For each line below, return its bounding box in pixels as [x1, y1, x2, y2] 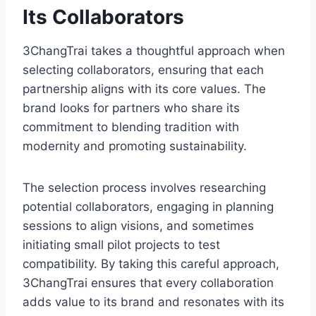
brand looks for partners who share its [23, 101, 240, 116]
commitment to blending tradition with [23, 120, 239, 135]
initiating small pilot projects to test [23, 238, 220, 253]
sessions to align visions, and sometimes [23, 219, 254, 233]
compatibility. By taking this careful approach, [23, 257, 279, 272]
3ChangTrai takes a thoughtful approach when [23, 44, 285, 59]
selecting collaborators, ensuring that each [23, 63, 264, 78]
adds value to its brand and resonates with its [23, 295, 284, 310]
